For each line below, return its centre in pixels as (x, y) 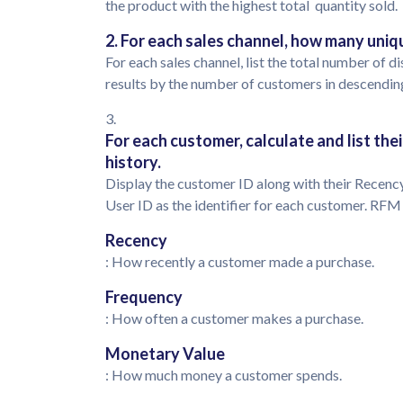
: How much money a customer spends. (224, 375)
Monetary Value (165, 354)
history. (133, 162)
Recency (136, 241)
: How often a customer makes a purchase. (236, 318)
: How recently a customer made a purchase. (241, 262)
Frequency (144, 297)
